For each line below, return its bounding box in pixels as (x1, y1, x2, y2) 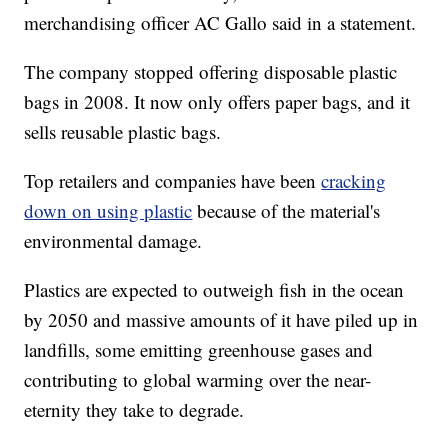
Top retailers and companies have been (24, 168, 322, 194)
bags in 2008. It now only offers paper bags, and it (24, 89, 411, 115)
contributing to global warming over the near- (24, 367, 372, 393)
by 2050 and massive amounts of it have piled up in (24, 307, 419, 333)
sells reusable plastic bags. (24, 119, 222, 145)
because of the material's (197, 198, 381, 224)
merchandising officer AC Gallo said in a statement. (24, 10, 417, 36)
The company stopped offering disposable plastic (24, 59, 398, 85)
